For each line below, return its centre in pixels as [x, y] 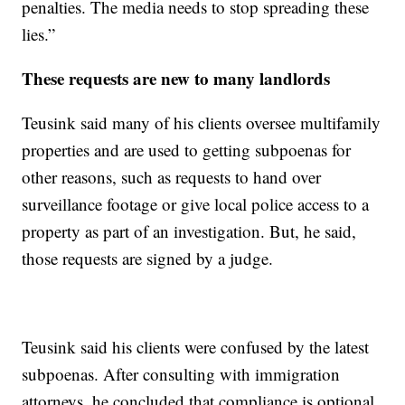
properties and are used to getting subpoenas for [187, 150]
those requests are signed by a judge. [148, 259]
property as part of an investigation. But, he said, [189, 231]
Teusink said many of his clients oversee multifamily [202, 123]
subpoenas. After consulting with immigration [181, 374]
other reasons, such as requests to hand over [172, 177]
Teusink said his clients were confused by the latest [196, 347]
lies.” [39, 34]
